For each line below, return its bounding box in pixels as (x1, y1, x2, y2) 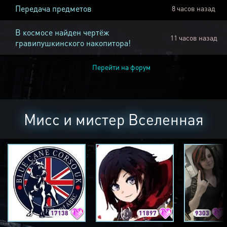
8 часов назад (172, 4, 215, 13)
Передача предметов (15, 3, 92, 14)
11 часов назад (170, 33, 217, 43)
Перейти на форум (92, 62, 150, 72)
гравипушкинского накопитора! (15, 37, 131, 49)
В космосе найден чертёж (15, 27, 109, 38)
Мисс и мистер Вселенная (23, 109, 204, 129)
